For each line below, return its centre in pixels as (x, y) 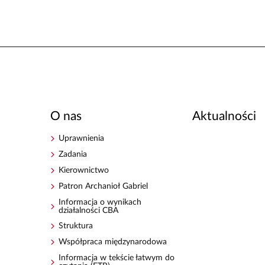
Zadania (73, 154)
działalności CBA (89, 210)
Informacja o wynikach (100, 202)
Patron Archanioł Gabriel (104, 186)
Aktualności (224, 117)
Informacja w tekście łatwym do (117, 258)
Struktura (76, 226)
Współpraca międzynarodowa (113, 242)
